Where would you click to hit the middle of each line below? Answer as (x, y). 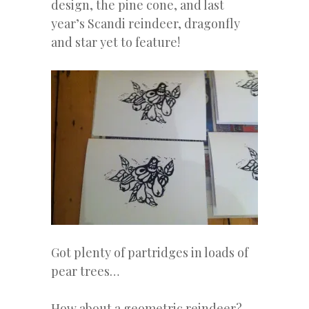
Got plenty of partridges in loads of (150, 252)
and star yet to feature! (116, 42)
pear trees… (85, 271)
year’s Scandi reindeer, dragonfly (146, 23)
